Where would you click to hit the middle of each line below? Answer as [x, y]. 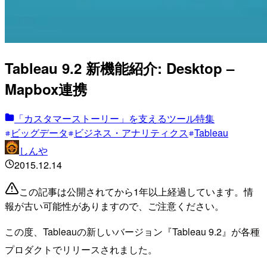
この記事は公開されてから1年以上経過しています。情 [136, 191]
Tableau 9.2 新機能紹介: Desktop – [119, 68]
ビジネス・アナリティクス [131, 132]
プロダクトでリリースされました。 [81, 249]
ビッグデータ [39, 132]
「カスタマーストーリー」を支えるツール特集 [114, 118]
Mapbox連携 [46, 89]
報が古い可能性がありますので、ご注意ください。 [114, 206]
